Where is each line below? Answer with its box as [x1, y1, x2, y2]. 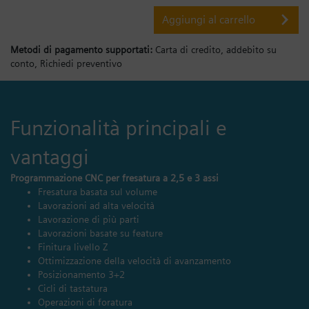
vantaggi [10, 143, 89, 169]
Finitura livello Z [38, 241, 111, 252]
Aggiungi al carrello [162, 12, 255, 26]
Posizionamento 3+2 [38, 268, 128, 280]
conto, [10, 57, 37, 69]
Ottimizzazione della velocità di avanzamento [38, 255, 231, 266]
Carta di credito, [155, 43, 223, 55]
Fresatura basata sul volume [38, 186, 157, 197]
